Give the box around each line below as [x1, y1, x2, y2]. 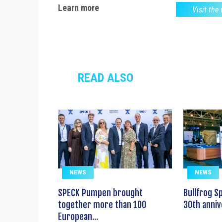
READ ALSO [78, 71, 133, 85]
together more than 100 [58, 199, 146, 211]
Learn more [58, 2, 99, 13]
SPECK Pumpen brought [58, 187, 143, 199]
